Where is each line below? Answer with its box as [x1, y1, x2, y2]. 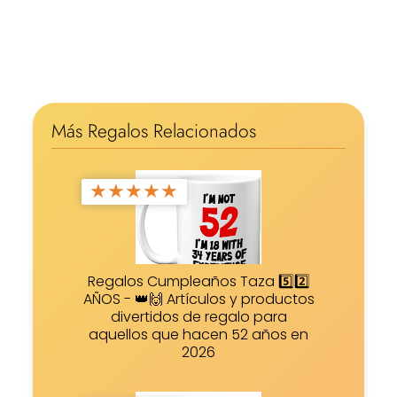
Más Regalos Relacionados [51, 118, 256, 145]
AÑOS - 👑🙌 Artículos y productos [82, 289, 315, 310]
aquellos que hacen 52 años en [89, 324, 308, 346]
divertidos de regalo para [110, 307, 287, 328]
